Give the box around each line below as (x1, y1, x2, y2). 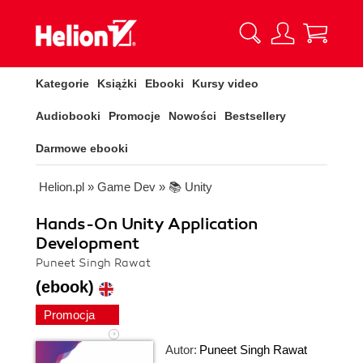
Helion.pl (39, 180, 84, 194)
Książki (97, 77, 137, 90)
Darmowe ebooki (36, 142, 128, 155)
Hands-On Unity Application (36, 214, 258, 234)
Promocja (44, 308, 98, 322)
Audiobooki (36, 109, 100, 122)
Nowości (169, 109, 216, 122)
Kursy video (192, 77, 258, 90)
